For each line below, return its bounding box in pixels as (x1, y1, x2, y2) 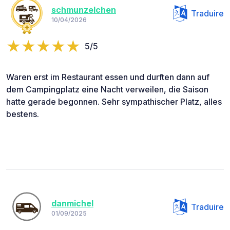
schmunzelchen (51, 4, 116, 15)
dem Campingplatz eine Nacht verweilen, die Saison (6, 84, 208, 95)
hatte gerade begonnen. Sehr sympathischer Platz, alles (6, 97, 222, 107)
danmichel (51, 198, 93, 208)
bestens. (6, 109, 39, 120)
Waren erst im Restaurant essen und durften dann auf (6, 72, 209, 83)
